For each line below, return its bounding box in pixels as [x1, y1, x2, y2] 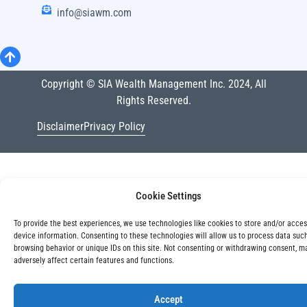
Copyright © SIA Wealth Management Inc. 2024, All [40, 77, 267, 90]
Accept [154, 293, 183, 306]
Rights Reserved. [116, 93, 191, 107]
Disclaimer [36, 119, 84, 133]
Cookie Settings [136, 190, 201, 202]
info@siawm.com [57, 6, 132, 20]
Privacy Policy [83, 119, 145, 133]
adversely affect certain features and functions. [14, 256, 174, 265]
